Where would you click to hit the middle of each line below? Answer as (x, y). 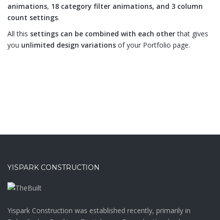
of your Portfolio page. (153, 45)
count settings (33, 17)
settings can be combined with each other (103, 34)
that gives (192, 34)
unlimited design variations (69, 45)
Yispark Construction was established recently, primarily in (99, 210)
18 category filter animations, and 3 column (127, 6)
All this (19, 34)
